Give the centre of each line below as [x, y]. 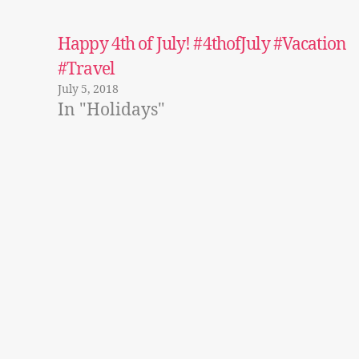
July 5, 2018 [88, 90]
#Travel [86, 70]
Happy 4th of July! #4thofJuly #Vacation [202, 45]
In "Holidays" [111, 111]
